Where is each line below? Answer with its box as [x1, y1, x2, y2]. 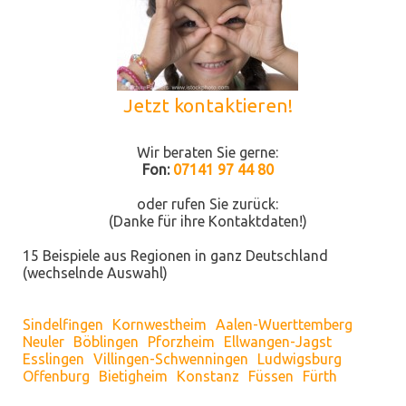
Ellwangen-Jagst [224, 333, 332, 350]
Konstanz [177, 367, 239, 384]
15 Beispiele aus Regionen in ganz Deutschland [23, 246, 328, 264]
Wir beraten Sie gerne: [137, 143, 278, 160]
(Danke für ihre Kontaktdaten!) [108, 212, 307, 229]
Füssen [248, 367, 294, 384]
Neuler [23, 333, 64, 350]
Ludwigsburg [257, 350, 342, 367]
